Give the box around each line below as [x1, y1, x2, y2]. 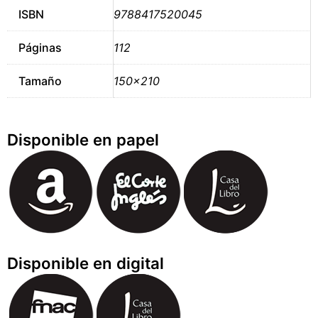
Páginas [18, 40, 62, 55]
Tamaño [18, 73, 62, 88]
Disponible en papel [7, 130, 159, 150]
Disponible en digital [7, 253, 164, 273]
